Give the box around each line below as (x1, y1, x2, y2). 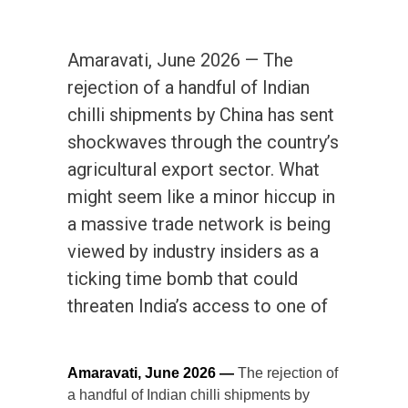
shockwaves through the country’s (67, 131, 339, 154)
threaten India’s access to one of (67, 295, 328, 318)
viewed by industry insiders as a (67, 240, 319, 263)
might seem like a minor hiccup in (67, 186, 335, 209)
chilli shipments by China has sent (67, 104, 334, 127)
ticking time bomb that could (67, 268, 298, 291)
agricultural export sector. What (67, 158, 320, 181)
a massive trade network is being (67, 213, 331, 236)
